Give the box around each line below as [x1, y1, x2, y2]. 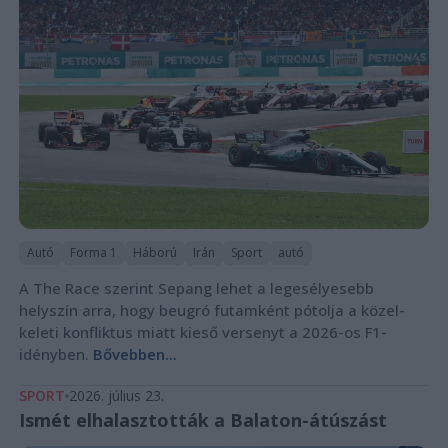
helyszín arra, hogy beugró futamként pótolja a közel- [18, 300, 405, 321]
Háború [132, 244, 177, 262]
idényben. [18, 344, 93, 365]
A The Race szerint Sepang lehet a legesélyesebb [18, 278, 374, 299]
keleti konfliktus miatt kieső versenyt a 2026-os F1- [18, 322, 387, 343]
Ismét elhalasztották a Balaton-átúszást [18, 408, 387, 433]
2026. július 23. [68, 386, 164, 406]
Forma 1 [69, 244, 117, 262]
